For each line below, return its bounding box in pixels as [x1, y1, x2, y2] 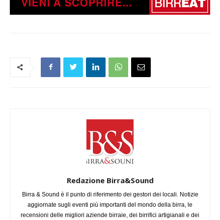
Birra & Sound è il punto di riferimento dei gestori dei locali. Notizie [22, 191, 198, 198]
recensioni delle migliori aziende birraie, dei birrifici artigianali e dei [21, 211, 199, 219]
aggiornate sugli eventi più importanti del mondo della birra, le [27, 201, 192, 208]
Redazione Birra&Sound [66, 175, 154, 185]
